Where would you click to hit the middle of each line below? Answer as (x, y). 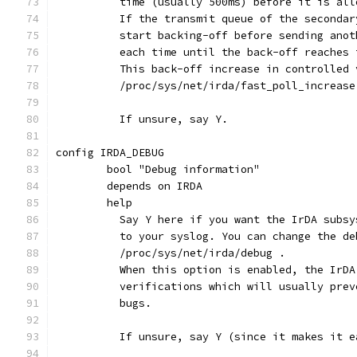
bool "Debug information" (183, 169)
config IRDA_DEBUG (110, 153)
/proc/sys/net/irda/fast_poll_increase (231, 86)
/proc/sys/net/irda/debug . (196, 253)
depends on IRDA (155, 186)
